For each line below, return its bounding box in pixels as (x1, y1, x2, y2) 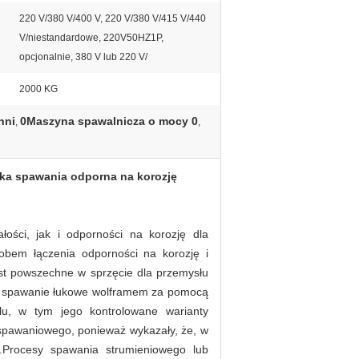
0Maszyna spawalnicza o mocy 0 (20, 115, 198, 127)
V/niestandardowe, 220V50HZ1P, (19, 32, 163, 43)
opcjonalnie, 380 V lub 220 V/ (19, 51, 147, 63)
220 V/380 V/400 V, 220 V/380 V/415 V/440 (19, 13, 206, 24)
